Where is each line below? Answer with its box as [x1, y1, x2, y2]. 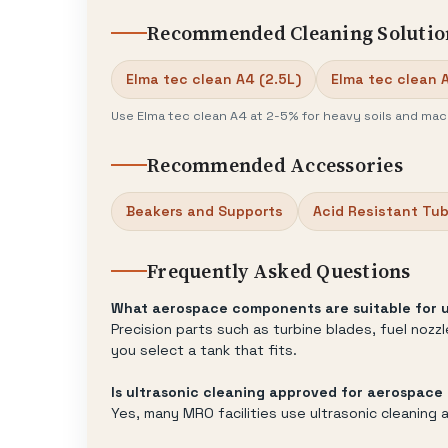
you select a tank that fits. [111, 340, 297, 359]
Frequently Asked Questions [147, 257, 411, 285]
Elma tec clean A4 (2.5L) [126, 69, 301, 88]
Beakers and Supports [126, 201, 283, 220]
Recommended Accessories [147, 151, 403, 179]
